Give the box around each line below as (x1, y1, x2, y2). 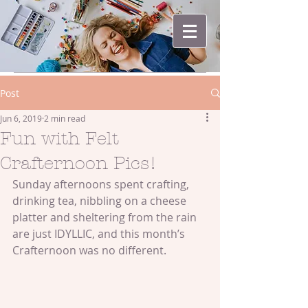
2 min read (44, 113, 85, 124)
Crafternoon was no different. (12, 243, 166, 258)
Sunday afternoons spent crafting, (12, 177, 192, 192)
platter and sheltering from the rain (12, 210, 199, 225)
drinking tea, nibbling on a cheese (12, 193, 189, 208)
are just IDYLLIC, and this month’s (12, 226, 188, 241)
